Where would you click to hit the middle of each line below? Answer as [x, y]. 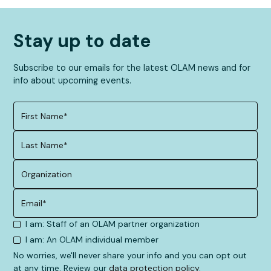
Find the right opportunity [70, 9]
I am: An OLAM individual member [92, 240]
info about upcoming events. [73, 81]
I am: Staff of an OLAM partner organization [113, 224]
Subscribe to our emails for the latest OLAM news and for [132, 68]
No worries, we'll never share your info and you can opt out [130, 256]
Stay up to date [82, 41]
